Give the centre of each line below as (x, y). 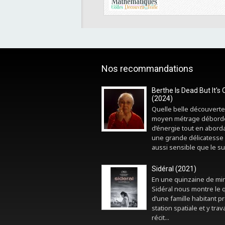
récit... (160, 217)
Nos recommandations (147, 69)
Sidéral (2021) (174, 169)
